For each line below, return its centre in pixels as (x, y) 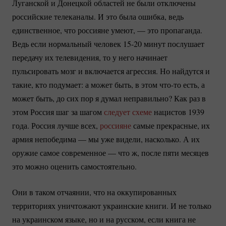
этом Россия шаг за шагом (58, 111)
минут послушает (173, 43)
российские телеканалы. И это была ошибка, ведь (98, 16)
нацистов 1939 (178, 111)
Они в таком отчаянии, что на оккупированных (94, 192)
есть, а (193, 84)
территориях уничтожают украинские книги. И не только (112, 205)
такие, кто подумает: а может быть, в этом (86, 84)
